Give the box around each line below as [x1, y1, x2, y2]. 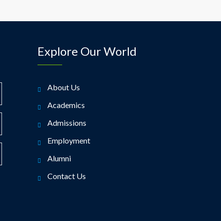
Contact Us [47, 171, 86, 181]
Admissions [47, 118, 86, 127]
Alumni [47, 153, 71, 163]
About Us [47, 82, 80, 92]
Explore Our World [37, 44, 137, 58]
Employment [47, 136, 90, 145]
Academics [47, 100, 85, 110]
